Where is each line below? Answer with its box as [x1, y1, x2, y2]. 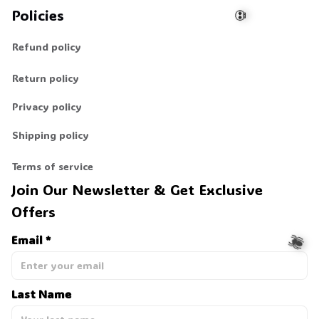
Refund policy [12, 40, 81, 54]
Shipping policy [12, 128, 89, 142]
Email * [11, 231, 51, 247]
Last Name [11, 286, 71, 301]
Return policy [12, 71, 79, 85]
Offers [11, 202, 56, 221]
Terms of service [12, 159, 93, 174]
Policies [11, 5, 64, 24]
